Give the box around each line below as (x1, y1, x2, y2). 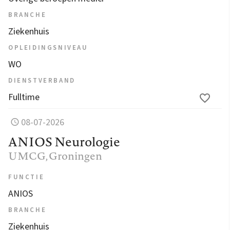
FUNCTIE (8, 172, 45, 182)
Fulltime (8, 90, 40, 104)
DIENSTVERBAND (8, 75, 75, 85)
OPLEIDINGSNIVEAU (8, 43, 88, 52)
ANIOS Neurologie (8, 132, 120, 150)
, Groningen (46, 148, 102, 163)
